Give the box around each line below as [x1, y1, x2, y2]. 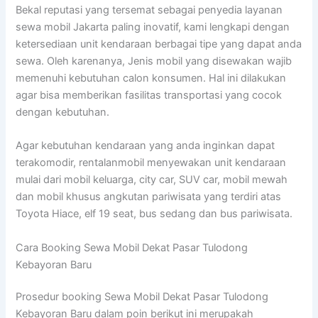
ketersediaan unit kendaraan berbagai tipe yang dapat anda [16, 37, 302, 50]
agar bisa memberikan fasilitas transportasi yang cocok [16, 88, 283, 102]
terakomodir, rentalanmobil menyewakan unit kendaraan [16, 156, 287, 170]
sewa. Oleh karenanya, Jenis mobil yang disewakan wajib [16, 54, 292, 67]
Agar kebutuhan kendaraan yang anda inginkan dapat [16, 139, 275, 153]
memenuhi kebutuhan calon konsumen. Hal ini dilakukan [16, 71, 287, 84]
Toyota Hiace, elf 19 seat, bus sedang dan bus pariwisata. [16, 207, 293, 221]
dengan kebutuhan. [16, 105, 110, 119]
